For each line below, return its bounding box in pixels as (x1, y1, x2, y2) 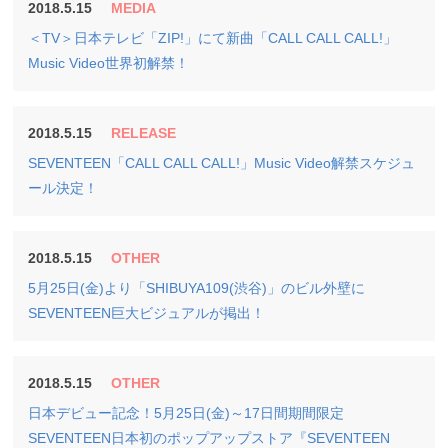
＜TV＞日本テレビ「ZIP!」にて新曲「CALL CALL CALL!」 (28, 30, 398, 46)
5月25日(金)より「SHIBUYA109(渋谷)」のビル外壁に (28, 280, 366, 296)
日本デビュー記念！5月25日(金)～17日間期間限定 (28, 405, 345, 421)
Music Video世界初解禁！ (28, 55, 190, 71)
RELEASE (110, 125, 176, 141)
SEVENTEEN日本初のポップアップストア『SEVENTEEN (28, 430, 391, 446)
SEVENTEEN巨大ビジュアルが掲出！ (28, 305, 266, 321)
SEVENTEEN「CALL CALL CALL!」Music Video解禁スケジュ (28, 155, 416, 171)
